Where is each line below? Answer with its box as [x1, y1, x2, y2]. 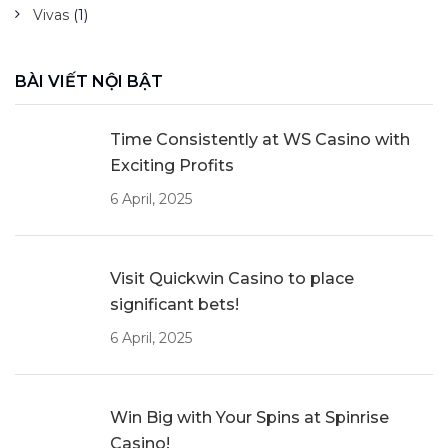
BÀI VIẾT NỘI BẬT [15, 72, 163, 92]
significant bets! [110, 295, 239, 315]
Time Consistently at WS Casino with [110, 130, 410, 150]
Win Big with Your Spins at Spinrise [110, 408, 389, 428]
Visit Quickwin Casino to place [110, 269, 354, 289]
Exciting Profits [110, 156, 234, 176]
